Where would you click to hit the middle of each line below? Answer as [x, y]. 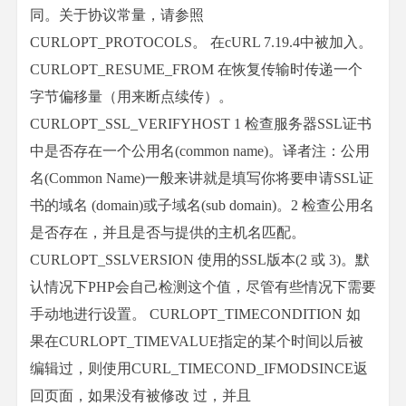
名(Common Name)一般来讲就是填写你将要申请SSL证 [202, 178]
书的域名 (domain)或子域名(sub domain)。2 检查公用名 [202, 205]
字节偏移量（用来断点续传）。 [131, 97]
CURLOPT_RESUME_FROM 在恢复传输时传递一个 [196, 69]
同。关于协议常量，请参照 [117, 15]
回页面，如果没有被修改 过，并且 [140, 396]
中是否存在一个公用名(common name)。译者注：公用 [200, 151]
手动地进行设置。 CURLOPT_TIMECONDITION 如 [195, 314]
